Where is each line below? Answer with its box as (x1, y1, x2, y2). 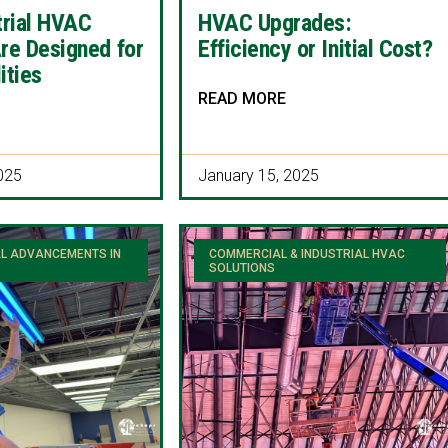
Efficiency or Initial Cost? (198, 35, 433, 64)
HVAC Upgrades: (198, 9, 352, 38)
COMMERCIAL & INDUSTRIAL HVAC (208, 246, 405, 261)
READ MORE (198, 89, 287, 109)
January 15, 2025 (198, 166, 320, 186)
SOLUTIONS (208, 260, 275, 275)
